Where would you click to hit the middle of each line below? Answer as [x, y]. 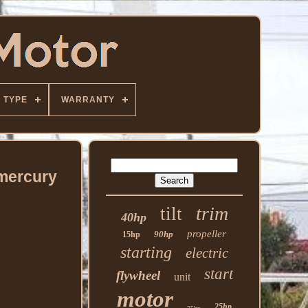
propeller [207, 234]
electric [207, 253]
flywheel [138, 275]
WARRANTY [88, 100]
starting [146, 252]
